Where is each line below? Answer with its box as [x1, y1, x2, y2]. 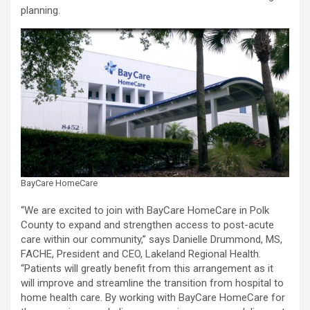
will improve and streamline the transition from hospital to [21, 277, 284, 290]
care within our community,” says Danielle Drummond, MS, [21, 233, 282, 246]
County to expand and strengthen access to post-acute [21, 219, 274, 232]
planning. [21, 4, 63, 17]
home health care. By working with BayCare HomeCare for [21, 291, 285, 304]
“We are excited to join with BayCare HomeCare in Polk [21, 204, 269, 217]
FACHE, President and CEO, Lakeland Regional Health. [21, 248, 261, 261]
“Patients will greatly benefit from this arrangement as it [21, 262, 273, 275]
